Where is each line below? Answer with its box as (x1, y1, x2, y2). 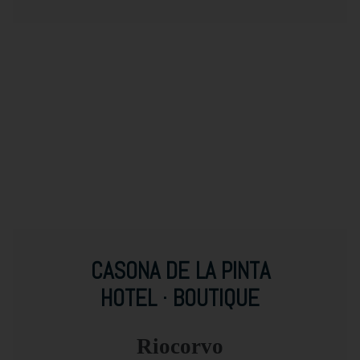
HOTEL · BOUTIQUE (100, 283, 260, 313)
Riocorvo (137, 333, 223, 358)
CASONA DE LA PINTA (90, 256, 270, 285)
